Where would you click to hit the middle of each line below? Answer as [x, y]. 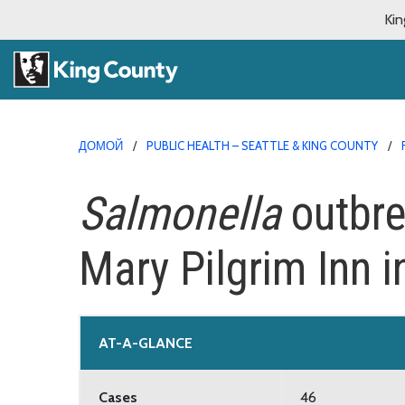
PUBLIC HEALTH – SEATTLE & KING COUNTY [262, 145]
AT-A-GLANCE [146, 343]
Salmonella [179, 213]
